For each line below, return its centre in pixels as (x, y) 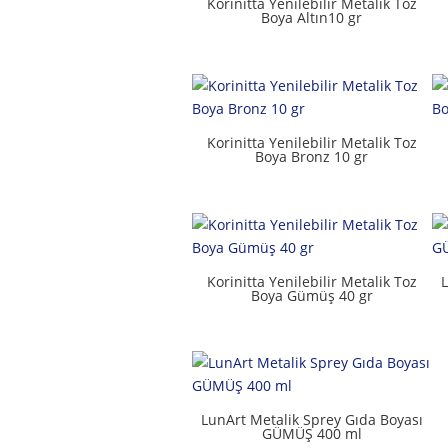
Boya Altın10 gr (312, 17)
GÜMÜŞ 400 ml (311, 434)
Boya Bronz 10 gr (312, 156)
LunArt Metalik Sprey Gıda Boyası (311, 420)
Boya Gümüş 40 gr (311, 295)
